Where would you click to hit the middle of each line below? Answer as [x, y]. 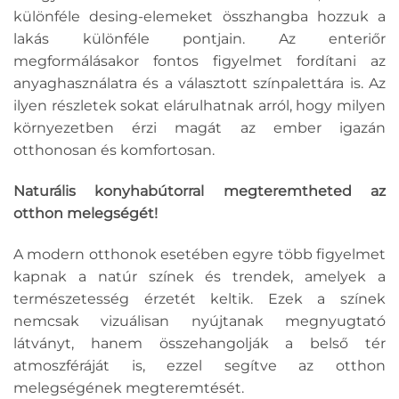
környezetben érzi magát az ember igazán [199, 127]
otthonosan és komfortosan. [114, 150]
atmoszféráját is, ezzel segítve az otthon [199, 365]
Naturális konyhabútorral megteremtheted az [199, 191]
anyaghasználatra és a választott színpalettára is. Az [199, 83]
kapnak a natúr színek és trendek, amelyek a [199, 276]
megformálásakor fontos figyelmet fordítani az [199, 61]
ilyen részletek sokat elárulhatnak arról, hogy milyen [199, 105]
